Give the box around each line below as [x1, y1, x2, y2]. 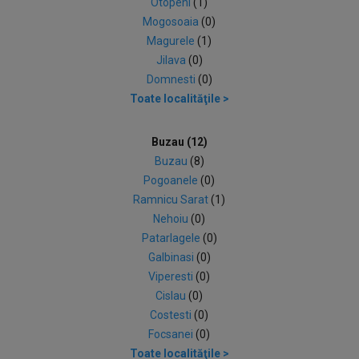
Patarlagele [141, 232, 203, 244]
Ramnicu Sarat [133, 193, 212, 206]
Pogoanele [143, 174, 201, 187]
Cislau [155, 289, 189, 302]
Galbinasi [147, 251, 196, 264]
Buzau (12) [151, 135, 208, 148]
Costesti [150, 309, 195, 321]
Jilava [155, 54, 188, 67]
